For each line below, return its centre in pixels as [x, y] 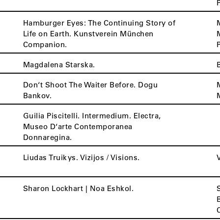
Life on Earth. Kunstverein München [88, 33]
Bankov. [37, 95]
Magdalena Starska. [59, 64]
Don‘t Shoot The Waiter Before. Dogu [90, 84]
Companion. [45, 44]
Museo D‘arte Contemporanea [78, 126]
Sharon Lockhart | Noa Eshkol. [78, 188]
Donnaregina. [47, 137]
